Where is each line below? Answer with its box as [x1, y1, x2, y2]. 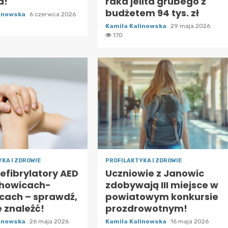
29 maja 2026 [170, 22, 210, 30]
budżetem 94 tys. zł [105, 7, 199, 20]
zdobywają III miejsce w [105, 179, 218, 192]
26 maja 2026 [30, 218, 69, 225]
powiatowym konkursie [105, 190, 218, 204]
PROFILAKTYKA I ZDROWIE [105, 157, 182, 164]
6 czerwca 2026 [30, 11, 76, 18]
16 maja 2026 [170, 218, 209, 225]
